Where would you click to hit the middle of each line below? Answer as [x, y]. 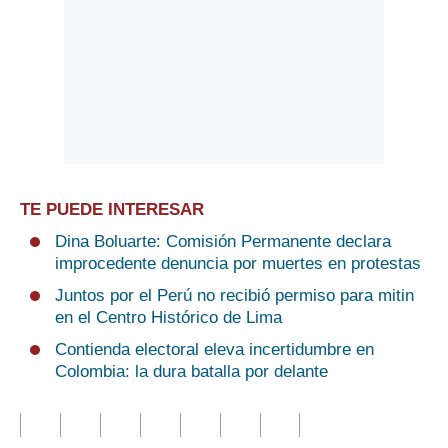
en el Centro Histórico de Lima [168, 318]
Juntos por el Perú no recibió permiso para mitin [234, 296]
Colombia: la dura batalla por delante [191, 372]
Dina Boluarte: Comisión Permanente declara [223, 242]
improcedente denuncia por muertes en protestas [238, 264]
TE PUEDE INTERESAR [112, 210]
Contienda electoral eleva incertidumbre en [214, 350]
